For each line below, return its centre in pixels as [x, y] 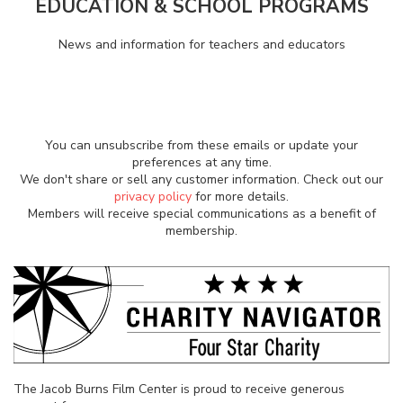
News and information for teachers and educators [201, 44]
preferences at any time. [201, 163]
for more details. [240, 197]
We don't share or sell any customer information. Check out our [201, 180]
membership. [201, 231]
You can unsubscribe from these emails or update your [201, 146]
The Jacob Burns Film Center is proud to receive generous [179, 389]
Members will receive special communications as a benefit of [201, 214]
